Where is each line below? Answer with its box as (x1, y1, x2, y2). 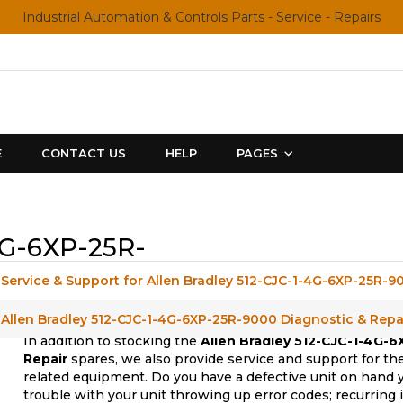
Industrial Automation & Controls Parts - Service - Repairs (22, 9, 381, 25)
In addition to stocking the (23, 333, 201, 349)
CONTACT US (41, 146, 126, 160)
